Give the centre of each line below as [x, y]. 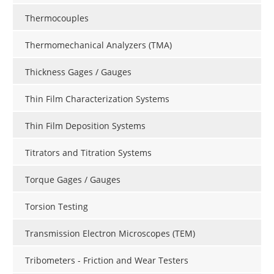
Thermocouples [57, 18]
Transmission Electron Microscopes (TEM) [110, 233]
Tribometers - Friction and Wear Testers [107, 260]
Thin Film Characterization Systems [97, 98]
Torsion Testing [57, 206]
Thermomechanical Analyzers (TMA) [98, 45]
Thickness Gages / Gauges [78, 72]
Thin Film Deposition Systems [85, 125]
